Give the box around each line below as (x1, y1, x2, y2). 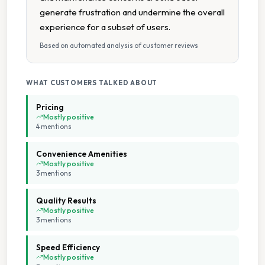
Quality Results (36, 195, 96, 206)
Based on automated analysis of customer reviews (40, 41, 198, 50)
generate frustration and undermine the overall (40, 6, 225, 18)
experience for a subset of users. (40, 21, 170, 33)
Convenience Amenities (36, 148, 127, 159)
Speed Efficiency (36, 241, 100, 253)
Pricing (36, 101, 64, 112)
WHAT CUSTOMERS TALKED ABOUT (26, 78, 158, 87)
